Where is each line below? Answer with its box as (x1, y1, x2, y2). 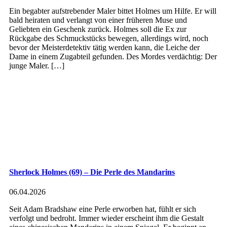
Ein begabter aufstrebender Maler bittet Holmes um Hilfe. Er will (9, 7, 216, 16)
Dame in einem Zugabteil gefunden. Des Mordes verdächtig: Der (9, 52, 217, 61)
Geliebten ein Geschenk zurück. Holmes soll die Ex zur (9, 25, 186, 34)
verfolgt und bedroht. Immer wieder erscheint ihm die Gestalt (9, 213, 204, 222)
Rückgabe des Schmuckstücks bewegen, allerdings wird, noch (9, 34, 208, 43)
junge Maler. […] (9, 61, 64, 70)
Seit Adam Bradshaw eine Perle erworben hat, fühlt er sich (9, 204, 196, 213)
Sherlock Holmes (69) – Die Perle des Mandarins (9, 167, 175, 176)
